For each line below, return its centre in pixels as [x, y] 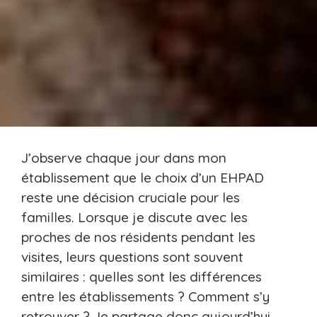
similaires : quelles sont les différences [142, 277]
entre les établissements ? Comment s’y [145, 297]
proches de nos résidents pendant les [138, 237]
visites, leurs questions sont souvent [132, 257]
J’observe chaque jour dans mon [124, 158]
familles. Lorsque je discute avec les [134, 218]
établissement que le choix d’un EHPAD [143, 178]
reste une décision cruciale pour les [131, 198]
